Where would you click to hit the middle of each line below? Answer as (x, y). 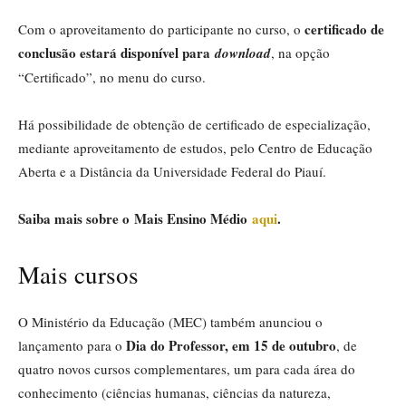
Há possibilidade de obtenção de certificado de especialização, (194, 124)
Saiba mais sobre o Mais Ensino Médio (135, 218)
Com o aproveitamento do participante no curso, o (161, 29)
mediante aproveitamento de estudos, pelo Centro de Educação (195, 147)
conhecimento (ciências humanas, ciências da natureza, (174, 392)
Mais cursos (78, 274)
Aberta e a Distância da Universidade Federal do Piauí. (172, 171)
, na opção (300, 52)
